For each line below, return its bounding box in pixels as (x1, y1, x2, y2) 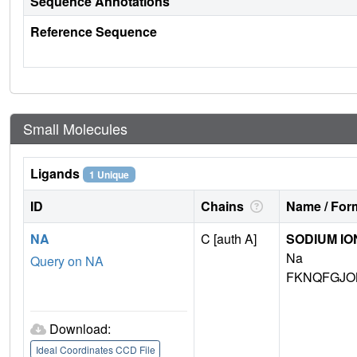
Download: (49, 320, 111, 339)
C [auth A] (201, 229, 257, 249)
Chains (201, 197, 247, 216)
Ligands (30, 164, 83, 183)
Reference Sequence (30, 22, 157, 41)
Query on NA (30, 252, 104, 271)
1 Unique (88, 167, 129, 182)
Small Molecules (23, 118, 127, 139)
